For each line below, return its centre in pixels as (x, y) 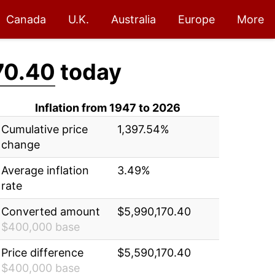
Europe (196, 19)
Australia (134, 19)
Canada (26, 19)
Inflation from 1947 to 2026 (107, 108)
